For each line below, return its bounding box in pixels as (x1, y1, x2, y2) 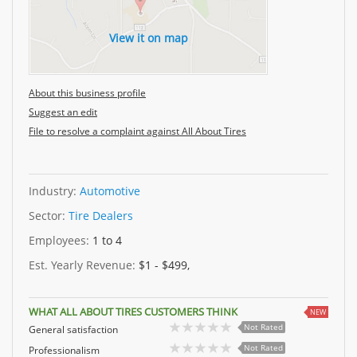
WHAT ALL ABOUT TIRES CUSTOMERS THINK (29, 304, 237, 319)
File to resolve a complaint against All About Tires (29, 124, 246, 138)
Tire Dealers (69, 208, 133, 223)
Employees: (29, 233, 92, 248)
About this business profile (29, 86, 146, 100)
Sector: (29, 208, 69, 223)
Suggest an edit (29, 105, 97, 119)
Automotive (80, 183, 140, 198)
